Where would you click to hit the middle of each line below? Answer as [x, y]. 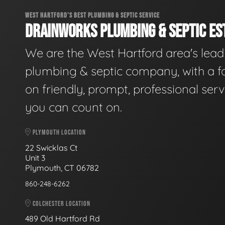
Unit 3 [36, 157]
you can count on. [74, 107]
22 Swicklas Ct [52, 147]
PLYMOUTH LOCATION [59, 133]
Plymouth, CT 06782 [62, 167]
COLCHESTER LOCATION [61, 203]
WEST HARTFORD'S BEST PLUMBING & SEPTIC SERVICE [92, 15]
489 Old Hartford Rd [63, 219]
